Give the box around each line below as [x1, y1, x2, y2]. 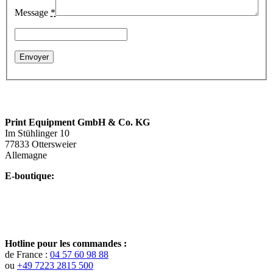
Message [15, 7, 51, 18]
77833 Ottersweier [5, 138, 76, 149]
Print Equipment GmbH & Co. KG [5, 116, 150, 127]
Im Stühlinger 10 [5, 127, 69, 138]
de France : [5, 249, 50, 260]
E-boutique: [5, 170, 54, 181]
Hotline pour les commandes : [5, 238, 127, 249]
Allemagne [5, 149, 47, 160]
